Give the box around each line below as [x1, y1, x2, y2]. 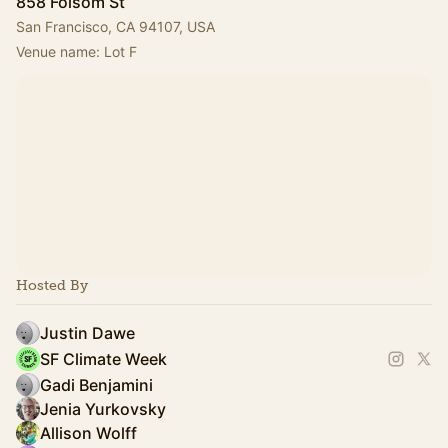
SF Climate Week [40, 348, 167, 369]
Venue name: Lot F [16, 42, 137, 60]
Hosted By [16, 276, 88, 294]
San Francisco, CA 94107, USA [16, 17, 215, 35]
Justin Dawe [40, 322, 135, 343]
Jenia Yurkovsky [40, 398, 166, 419]
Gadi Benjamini [40, 374, 153, 395]
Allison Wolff [40, 422, 137, 443]
